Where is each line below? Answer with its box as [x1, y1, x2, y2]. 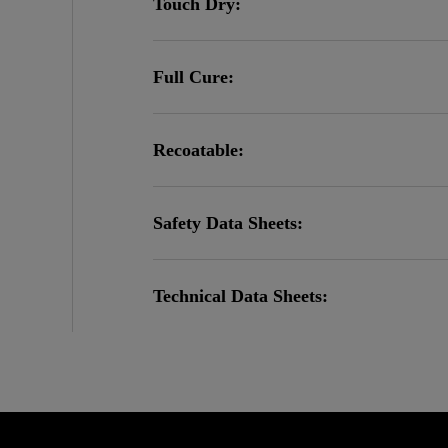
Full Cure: [153, 67, 235, 87]
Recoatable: [153, 140, 245, 160]
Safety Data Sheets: [153, 213, 304, 233]
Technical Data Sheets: [153, 286, 329, 306]
